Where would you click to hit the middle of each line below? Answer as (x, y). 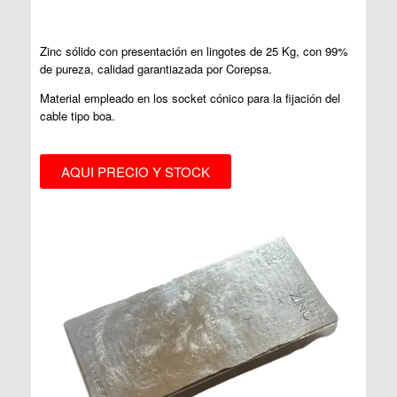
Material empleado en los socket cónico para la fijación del (190, 97)
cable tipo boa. (78, 115)
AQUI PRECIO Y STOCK (136, 171)
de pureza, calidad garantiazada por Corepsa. (158, 68)
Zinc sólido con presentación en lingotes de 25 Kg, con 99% (194, 51)
